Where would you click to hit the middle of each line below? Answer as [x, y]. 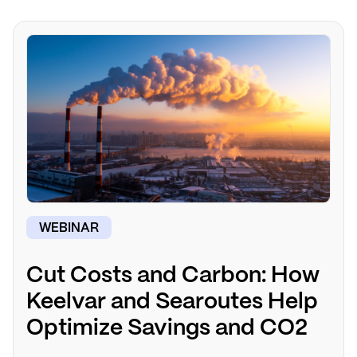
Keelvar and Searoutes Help [172, 303]
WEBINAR [69, 228]
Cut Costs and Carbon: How [173, 277]
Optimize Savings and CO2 [167, 329]
